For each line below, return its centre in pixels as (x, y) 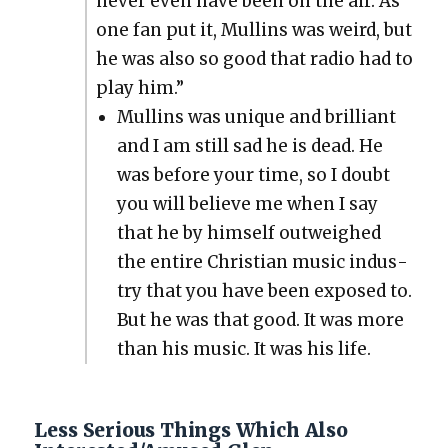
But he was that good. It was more (261, 319)
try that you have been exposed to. (265, 290)
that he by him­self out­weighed (249, 232)
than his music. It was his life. (244, 348)
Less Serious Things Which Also (191, 429)
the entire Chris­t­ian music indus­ (263, 261)
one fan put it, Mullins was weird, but (253, 29)
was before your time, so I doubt (254, 174)
